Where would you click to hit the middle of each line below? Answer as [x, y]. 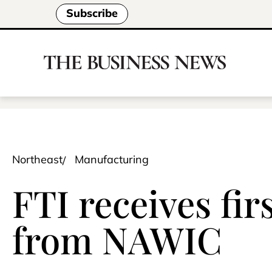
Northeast [37, 159]
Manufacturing [112, 159]
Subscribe [92, 13]
